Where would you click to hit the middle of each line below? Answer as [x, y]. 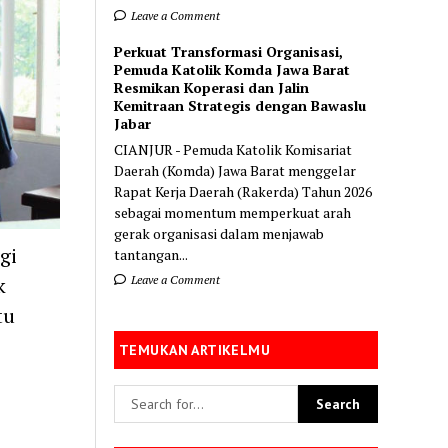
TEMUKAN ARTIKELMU [195, 349]
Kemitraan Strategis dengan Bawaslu [240, 105]
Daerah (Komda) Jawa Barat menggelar [235, 170]
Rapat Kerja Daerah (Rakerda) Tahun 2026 [243, 191]
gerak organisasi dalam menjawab [219, 233]
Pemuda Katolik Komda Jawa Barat [232, 69]
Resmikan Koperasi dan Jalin [212, 87]
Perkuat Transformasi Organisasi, [229, 51]
